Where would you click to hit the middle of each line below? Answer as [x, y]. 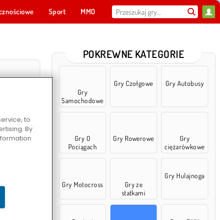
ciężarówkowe [185, 147]
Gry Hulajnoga [185, 176]
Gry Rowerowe [134, 138]
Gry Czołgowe [134, 83]
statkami [134, 193]
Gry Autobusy [185, 83]
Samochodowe [82, 100]
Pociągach [82, 147]
